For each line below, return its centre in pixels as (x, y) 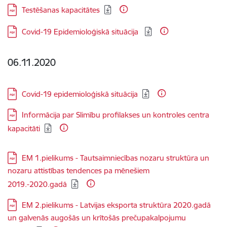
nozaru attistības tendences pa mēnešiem (79, 171)
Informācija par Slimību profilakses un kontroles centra (116, 115)
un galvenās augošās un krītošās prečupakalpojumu (97, 218)
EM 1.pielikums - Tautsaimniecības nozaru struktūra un (116, 158)
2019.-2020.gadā (37, 184)
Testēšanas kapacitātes (61, 10)
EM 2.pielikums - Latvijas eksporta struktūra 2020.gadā (116, 205)
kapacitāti (24, 128)
